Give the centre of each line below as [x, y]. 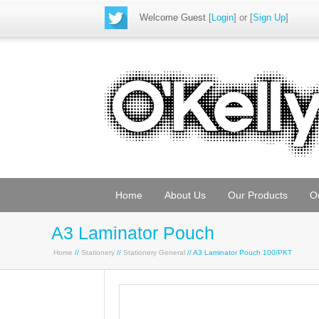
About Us [185, 195]
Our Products [258, 195]
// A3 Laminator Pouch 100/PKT [239, 252]
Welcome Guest [173, 17]
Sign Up [269, 17]
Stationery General [154, 252]
